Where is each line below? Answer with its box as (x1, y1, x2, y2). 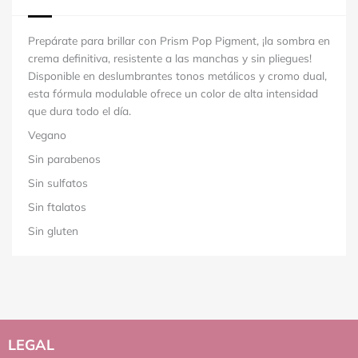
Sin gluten (28, 224, 78, 238)
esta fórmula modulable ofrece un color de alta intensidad (28, 86, 318, 101)
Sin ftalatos (28, 200, 86, 214)
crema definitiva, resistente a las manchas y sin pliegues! (28, 51, 312, 66)
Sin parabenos (28, 152, 101, 166)
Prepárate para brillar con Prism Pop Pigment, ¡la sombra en (28, 34, 330, 48)
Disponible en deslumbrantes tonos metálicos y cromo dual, (28, 69, 327, 83)
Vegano (28, 128, 66, 142)
